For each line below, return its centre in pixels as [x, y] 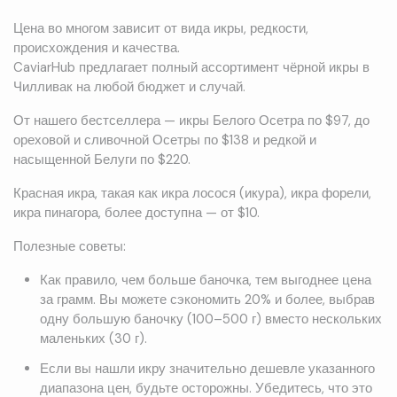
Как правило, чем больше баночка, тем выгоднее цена [205, 280]
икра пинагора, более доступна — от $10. [136, 213]
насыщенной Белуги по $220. [102, 160]
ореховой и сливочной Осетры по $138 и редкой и [165, 140]
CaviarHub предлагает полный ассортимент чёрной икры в [191, 68]
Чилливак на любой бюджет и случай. [129, 87]
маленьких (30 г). [93, 339]
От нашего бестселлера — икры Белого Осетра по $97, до [191, 121]
